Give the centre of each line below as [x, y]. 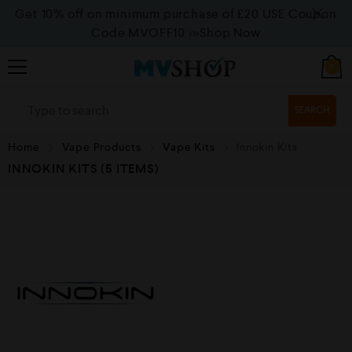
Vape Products [102, 147]
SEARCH [312, 110]
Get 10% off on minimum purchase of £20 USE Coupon [176, 14]
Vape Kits [189, 147]
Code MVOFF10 [140, 33]
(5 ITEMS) [130, 169]
